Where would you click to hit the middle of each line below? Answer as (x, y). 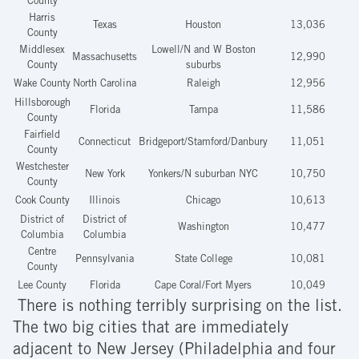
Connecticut (105, 143)
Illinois (105, 201)
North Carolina (105, 84)
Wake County (42, 84)
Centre (42, 252)
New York (105, 175)
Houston (203, 26)
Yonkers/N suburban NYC (203, 175)
